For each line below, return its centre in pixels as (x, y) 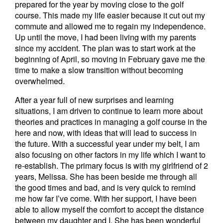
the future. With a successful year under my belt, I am (107, 144)
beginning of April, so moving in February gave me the (110, 59)
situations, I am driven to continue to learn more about (109, 111)
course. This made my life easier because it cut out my (110, 15)
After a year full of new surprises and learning (94, 100)
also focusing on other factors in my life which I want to (110, 155)
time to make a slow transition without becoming (99, 70)
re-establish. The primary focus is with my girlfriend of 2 (111, 166)
